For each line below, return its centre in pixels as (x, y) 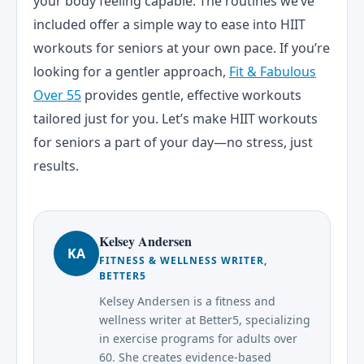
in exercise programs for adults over (198, 339)
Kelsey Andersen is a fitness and (187, 301)
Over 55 (57, 95)
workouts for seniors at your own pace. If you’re (182, 48)
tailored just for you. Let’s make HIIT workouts (175, 119)
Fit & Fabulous (273, 72)
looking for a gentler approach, (131, 72)
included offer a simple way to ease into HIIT (169, 25)
